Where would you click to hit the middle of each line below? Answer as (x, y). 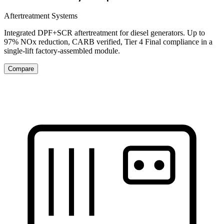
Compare (21, 69)
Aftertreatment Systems (41, 16)
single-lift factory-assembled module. (62, 51)
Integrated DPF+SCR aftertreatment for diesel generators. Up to (104, 33)
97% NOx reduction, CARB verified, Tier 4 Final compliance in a (108, 42)
